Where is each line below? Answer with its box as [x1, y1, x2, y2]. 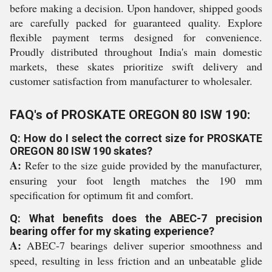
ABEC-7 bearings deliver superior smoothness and [21, 238, 262, 253]
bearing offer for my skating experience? [10, 225, 214, 237]
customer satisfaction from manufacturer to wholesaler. [10, 73, 253, 88]
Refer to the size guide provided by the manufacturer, [21, 158, 262, 172]
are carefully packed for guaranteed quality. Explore [10, 15, 262, 30]
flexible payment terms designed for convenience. [10, 30, 262, 44]
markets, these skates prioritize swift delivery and [10, 59, 262, 73]
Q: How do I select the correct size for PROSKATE [10, 132, 262, 144]
